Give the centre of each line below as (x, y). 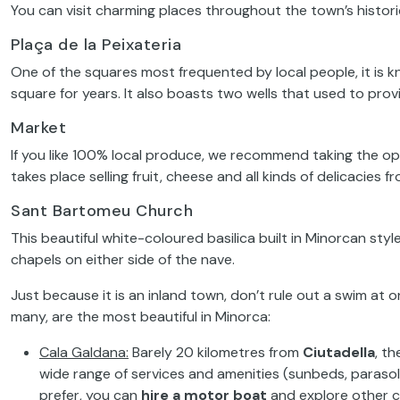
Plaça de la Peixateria (96, 44)
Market (38, 127)
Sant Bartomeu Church (102, 210)
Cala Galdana (83, 352)
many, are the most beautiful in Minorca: (141, 316)
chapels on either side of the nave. (123, 259)
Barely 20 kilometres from (216, 352)
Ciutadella (339, 352)
